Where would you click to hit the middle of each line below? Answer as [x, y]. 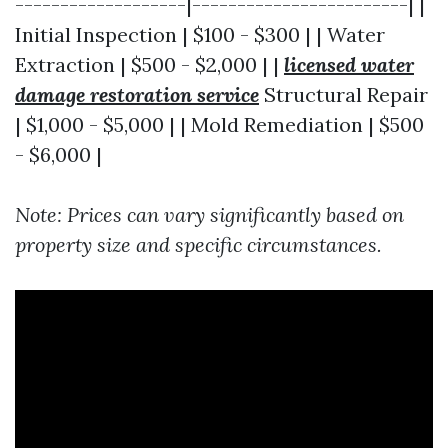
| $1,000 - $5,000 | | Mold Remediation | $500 [219, 124]
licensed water [349, 64]
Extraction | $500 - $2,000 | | [149, 64]
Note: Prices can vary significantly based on [209, 214]
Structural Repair [343, 94]
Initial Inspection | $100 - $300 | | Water [200, 34]
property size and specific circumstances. [198, 244]
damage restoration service [137, 94]
